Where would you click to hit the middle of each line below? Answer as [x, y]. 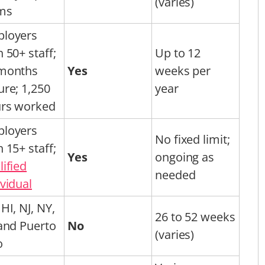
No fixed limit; [193, 139]
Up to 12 [178, 53]
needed [175, 174]
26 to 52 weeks [195, 216]
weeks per [183, 70]
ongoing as [185, 157]
